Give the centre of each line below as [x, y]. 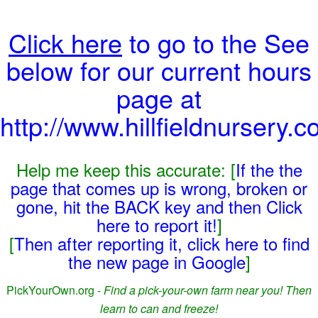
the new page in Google [157, 262]
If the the [269, 169]
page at [159, 98]
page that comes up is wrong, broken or [159, 188]
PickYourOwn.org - [55, 290]
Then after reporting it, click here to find [161, 243]
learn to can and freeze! [159, 308]
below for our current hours [159, 70]
